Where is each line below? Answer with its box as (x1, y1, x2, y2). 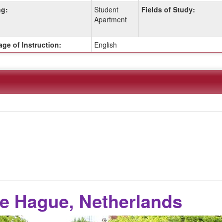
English (94, 39, 117, 50)
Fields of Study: (141, 4, 195, 14)
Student (94, 4, 118, 14)
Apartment (94, 14, 127, 24)
